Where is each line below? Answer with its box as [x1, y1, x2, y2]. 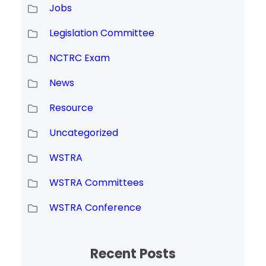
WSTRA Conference [49, 200, 141, 214]
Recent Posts [90, 244, 176, 263]
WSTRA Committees [49, 175, 144, 189]
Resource [49, 100, 93, 115]
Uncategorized [49, 125, 118, 140]
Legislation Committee [49, 26, 154, 40]
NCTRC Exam [49, 50, 110, 65]
